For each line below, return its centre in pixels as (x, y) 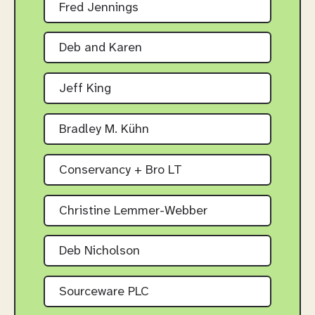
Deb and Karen (101, 49)
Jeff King (85, 89)
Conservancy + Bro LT (121, 170)
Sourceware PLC (104, 292)
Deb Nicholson (99, 252)
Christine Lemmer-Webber (133, 211)
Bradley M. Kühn (104, 130)
